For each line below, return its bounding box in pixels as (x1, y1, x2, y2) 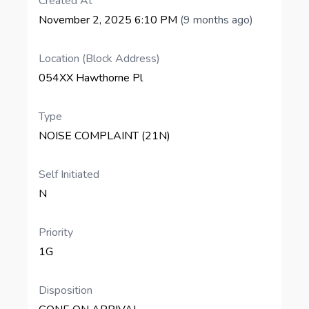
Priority (39, 225, 73, 240)
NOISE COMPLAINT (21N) (39, 128, 170, 143)
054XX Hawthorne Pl (39, 70, 143, 86)
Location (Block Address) (39, 51, 160, 66)
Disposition (39, 283, 92, 298)
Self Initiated (39, 167, 99, 182)
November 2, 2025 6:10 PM (39, 12, 180, 28)
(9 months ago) (180, 12, 253, 28)
